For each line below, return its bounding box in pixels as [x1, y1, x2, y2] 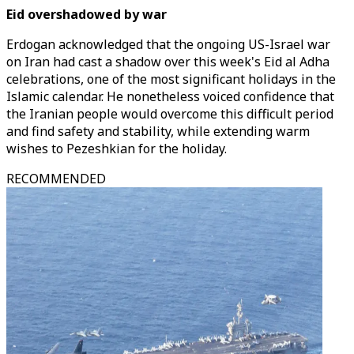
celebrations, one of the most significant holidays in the [6, 70, 336, 88]
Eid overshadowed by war [6, 6, 167, 23]
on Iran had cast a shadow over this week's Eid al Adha [6, 53, 330, 70]
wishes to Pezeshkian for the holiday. [6, 140, 227, 157]
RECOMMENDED [6, 170, 106, 187]
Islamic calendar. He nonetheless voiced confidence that [6, 88, 334, 105]
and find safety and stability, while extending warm [6, 122, 310, 140]
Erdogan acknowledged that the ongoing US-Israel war [6, 36, 330, 53]
